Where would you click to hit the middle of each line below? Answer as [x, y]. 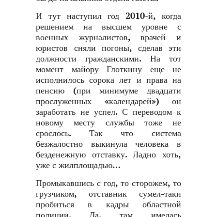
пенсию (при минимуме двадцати [108, 91]
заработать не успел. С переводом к [108, 112]
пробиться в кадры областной [108, 205]
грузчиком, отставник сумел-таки [108, 194]
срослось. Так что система [108, 133]
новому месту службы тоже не [108, 123]
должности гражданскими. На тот [108, 59]
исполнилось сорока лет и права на [108, 80]
